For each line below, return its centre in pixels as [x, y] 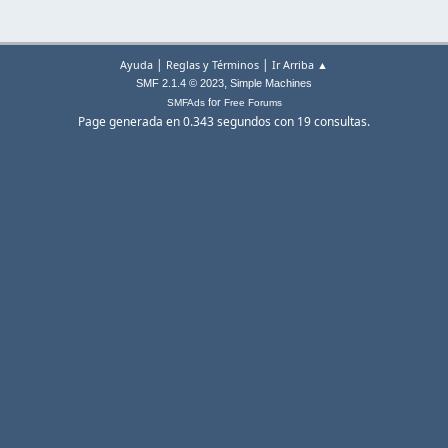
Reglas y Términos [212, 65]
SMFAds [185, 103]
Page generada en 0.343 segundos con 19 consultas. [224, 122]
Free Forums [252, 103]
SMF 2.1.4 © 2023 [180, 83]
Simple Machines [271, 83]
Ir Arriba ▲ [300, 65]
